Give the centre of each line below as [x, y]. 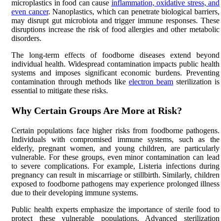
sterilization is [196, 81]
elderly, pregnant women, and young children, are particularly [115, 148]
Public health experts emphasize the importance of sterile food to [115, 209]
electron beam [151, 81]
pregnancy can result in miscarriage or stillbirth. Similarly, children [115, 175]
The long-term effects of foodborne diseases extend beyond [115, 55]
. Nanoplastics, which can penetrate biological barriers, [134, 11]
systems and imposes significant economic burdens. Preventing [115, 73]
